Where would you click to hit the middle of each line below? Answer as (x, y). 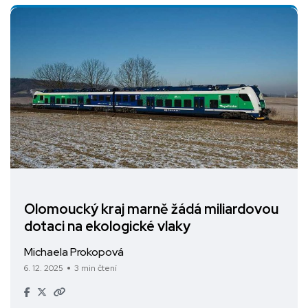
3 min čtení (96, 268)
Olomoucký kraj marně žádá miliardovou (151, 209)
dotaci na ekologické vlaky (107, 227)
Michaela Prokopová (74, 252)
